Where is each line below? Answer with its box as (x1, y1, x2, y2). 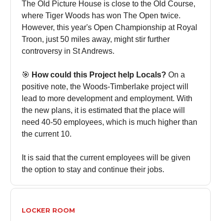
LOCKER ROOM (22, 207, 75, 215)
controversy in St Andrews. (22, 47, 114, 56)
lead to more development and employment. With (22, 94, 192, 103)
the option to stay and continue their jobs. (22, 165, 164, 174)
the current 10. (22, 130, 72, 139)
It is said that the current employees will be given (22, 153, 190, 162)
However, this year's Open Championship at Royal (22, 23, 197, 32)
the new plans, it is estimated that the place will (22, 106, 185, 115)
